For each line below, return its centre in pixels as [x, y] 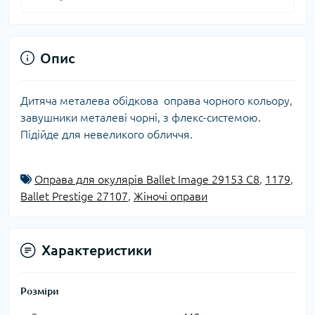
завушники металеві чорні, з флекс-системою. [141, 117]
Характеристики [97, 250]
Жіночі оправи [171, 196]
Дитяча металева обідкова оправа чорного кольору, [156, 100]
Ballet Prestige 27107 [74, 196]
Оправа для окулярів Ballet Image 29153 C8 [147, 179]
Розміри [40, 291]
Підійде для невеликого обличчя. [107, 134]
